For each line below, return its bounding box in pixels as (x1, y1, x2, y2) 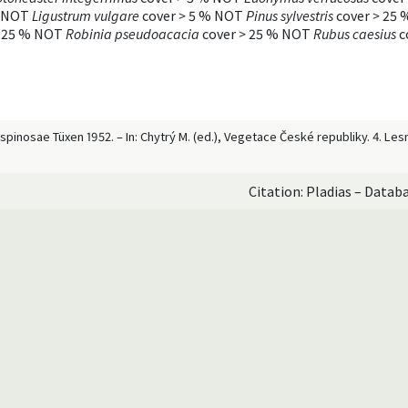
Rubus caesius (313, 24, 396, 43)
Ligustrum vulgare (32, 5, 139, 25)
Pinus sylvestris (246, 5, 333, 25)
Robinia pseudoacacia (66, 24, 199, 43)
